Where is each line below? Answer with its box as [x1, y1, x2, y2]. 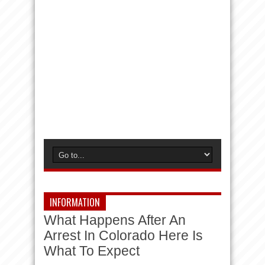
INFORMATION [50, 195, 100, 209]
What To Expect [44, 244, 140, 258]
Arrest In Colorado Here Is [44, 228, 203, 243]
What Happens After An [44, 213, 186, 228]
